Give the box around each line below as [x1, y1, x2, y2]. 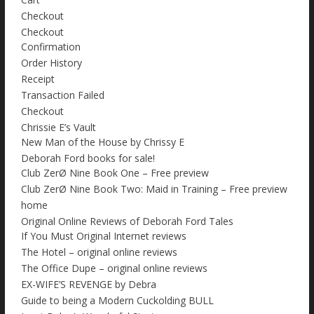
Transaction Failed [21, 88, 104, 102]
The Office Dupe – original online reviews [21, 261, 207, 275]
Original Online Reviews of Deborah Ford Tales [21, 214, 233, 228]
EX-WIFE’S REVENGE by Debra [21, 278, 156, 292]
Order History [21, 56, 82, 70]
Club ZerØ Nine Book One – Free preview [21, 166, 209, 180]
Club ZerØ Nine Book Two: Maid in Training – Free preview [21, 182, 287, 196]
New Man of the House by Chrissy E [21, 135, 184, 149]
